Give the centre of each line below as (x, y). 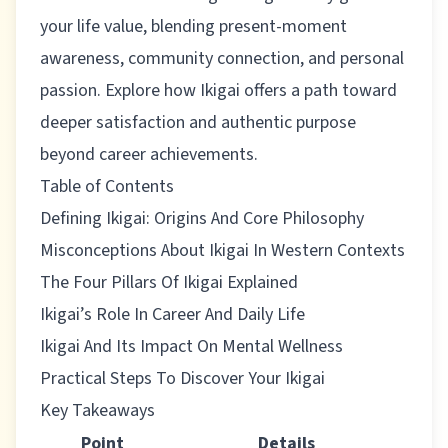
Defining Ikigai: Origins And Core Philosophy (202, 218)
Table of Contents (107, 186)
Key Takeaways (97, 410)
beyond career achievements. (149, 154)
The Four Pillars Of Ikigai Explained (169, 282)
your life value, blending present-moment (193, 26)
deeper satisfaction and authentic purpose (198, 122)
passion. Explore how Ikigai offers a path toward (218, 90)
